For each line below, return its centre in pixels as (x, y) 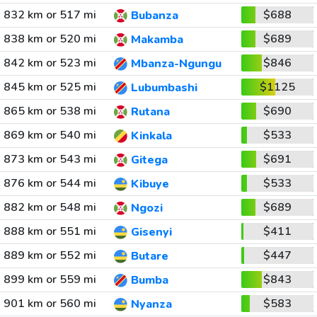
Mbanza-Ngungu (176, 64)
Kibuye (150, 184)
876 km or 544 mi (50, 183)
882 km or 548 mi (50, 207)
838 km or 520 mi (50, 39)
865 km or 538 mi (50, 111)
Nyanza (151, 305)
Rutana (150, 112)
